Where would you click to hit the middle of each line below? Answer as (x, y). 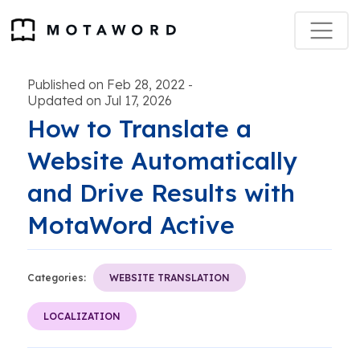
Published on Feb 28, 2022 (106, 84)
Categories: (57, 278)
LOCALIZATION (82, 316)
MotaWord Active (131, 225)
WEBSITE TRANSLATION (170, 278)
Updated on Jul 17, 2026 (100, 100)
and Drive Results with (161, 193)
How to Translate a (139, 129)
